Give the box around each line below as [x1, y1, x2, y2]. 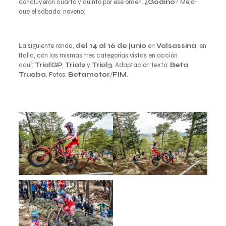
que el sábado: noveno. [18, 8, 85, 16]
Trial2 [65, 61, 85, 70]
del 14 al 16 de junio [75, 42, 146, 50]
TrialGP [34, 61, 62, 70]
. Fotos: [45, 71, 68, 79]
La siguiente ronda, [18, 42, 76, 50]
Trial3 [91, 61, 112, 70]
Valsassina [156, 42, 196, 50]
